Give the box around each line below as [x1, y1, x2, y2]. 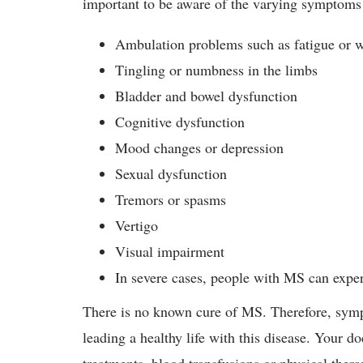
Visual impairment [115, 241, 229, 261]
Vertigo [115, 216, 163, 235]
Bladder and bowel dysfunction [115, 86, 302, 105]
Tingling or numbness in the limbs [115, 60, 322, 79]
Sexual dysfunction [115, 164, 232, 183]
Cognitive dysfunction [115, 112, 250, 131]
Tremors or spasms [115, 190, 231, 209]
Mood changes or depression [115, 138, 288, 157]
